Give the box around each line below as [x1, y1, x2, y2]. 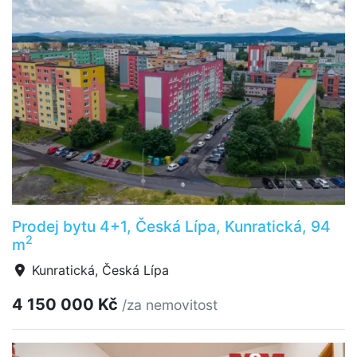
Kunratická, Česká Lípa [28, 261, 169, 278]
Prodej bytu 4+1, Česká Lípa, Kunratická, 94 [12, 216, 331, 236]
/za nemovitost [122, 296, 218, 313]
